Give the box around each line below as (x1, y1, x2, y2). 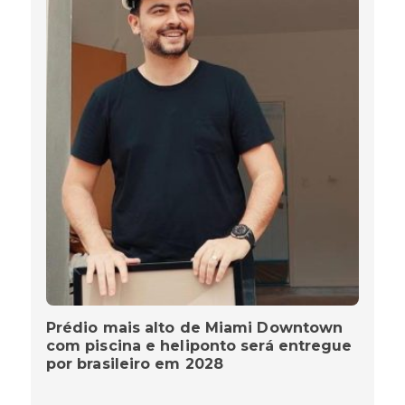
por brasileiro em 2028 (45, 355, 224, 373)
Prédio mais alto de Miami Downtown (45, 319, 344, 337)
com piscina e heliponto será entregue (45, 337, 353, 355)
